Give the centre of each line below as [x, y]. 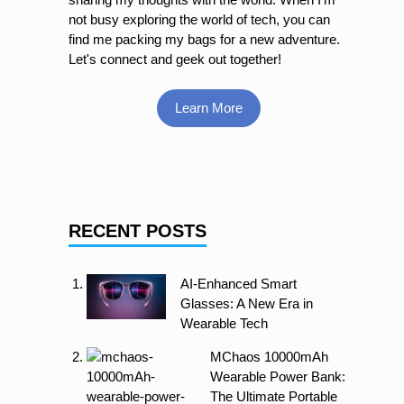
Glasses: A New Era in [246, 304]
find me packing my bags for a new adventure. [204, 39]
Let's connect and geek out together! [175, 59]
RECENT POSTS [138, 231]
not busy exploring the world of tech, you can [199, 19]
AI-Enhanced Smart [238, 284]
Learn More [208, 108]
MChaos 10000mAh [270, 357]
